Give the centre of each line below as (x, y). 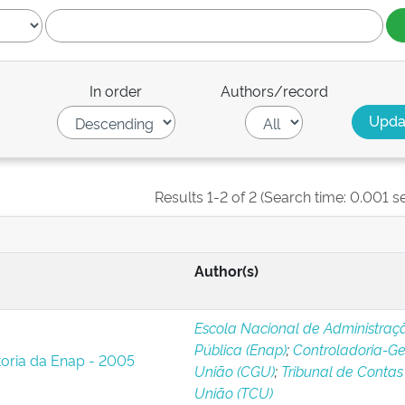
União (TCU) (233, 392)
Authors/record (274, 90)
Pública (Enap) (240, 349)
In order (116, 90)
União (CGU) (234, 371)
